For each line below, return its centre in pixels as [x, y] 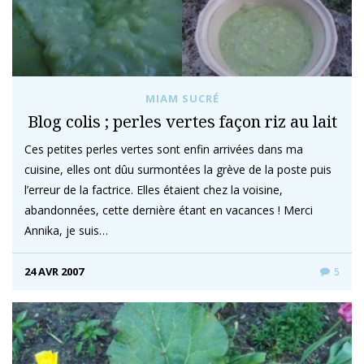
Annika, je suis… [66, 230]
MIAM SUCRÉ [182, 98]
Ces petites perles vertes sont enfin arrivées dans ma [164, 149]
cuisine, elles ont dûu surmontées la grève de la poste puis [178, 169]
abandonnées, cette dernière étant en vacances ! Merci [169, 210]
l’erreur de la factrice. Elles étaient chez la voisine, [154, 190]
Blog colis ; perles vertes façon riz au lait [182, 121]
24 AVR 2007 [54, 271]
